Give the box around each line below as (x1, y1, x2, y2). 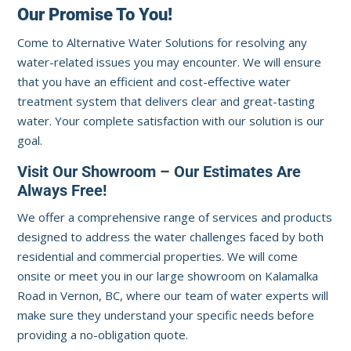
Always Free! (17, 181, 107, 201)
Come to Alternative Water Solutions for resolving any (17, 34, 308, 51)
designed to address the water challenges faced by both (17, 229, 324, 245)
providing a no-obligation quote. (17, 327, 189, 343)
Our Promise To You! (17, 5, 173, 25)
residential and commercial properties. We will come (17, 248, 299, 265)
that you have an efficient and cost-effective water (17, 74, 291, 90)
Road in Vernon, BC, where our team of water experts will (17, 288, 329, 304)
